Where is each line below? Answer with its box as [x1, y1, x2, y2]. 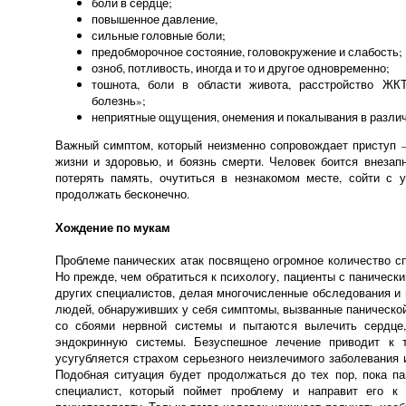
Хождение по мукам [54, 218, 170, 236]
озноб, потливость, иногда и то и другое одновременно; [91, 60, 390, 76]
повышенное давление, [91, 11, 217, 27]
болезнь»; [91, 92, 146, 109]
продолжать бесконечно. [54, 186, 189, 202]
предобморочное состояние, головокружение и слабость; [91, 43, 402, 60]
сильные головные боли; [91, 27, 226, 43]
